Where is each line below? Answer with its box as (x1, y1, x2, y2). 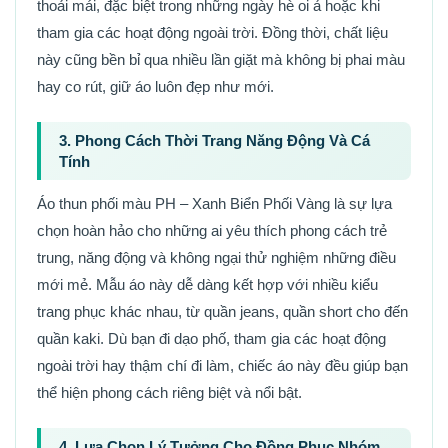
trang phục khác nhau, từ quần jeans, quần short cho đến (37, 302, 408, 320)
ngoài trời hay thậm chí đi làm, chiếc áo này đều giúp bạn (37, 356, 408, 374)
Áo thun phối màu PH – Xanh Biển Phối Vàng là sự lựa (37, 194, 392, 212)
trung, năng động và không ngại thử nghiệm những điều (37, 248, 396, 266)
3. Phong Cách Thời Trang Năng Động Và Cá (59, 131, 370, 149)
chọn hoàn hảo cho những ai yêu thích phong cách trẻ (37, 221, 387, 239)
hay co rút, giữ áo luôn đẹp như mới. (37, 77, 274, 95)
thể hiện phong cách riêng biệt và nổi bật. (37, 383, 302, 401)
